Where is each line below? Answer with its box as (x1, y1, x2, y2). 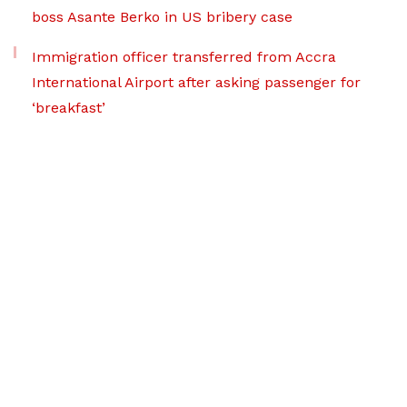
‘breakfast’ (32, 99, 105, 116)
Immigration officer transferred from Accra (32, 48, 336, 65)
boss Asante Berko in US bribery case (32, 8, 293, 25)
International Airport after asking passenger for (32, 74, 361, 91)
